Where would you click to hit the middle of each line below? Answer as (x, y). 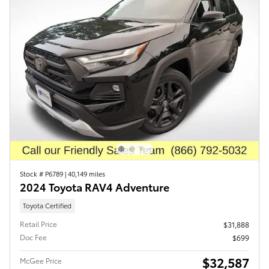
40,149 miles (86, 174)
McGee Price (41, 260)
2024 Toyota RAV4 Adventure (95, 187)
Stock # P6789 (42, 174)
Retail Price (38, 223)
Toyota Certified (47, 206)
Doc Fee (33, 237)
